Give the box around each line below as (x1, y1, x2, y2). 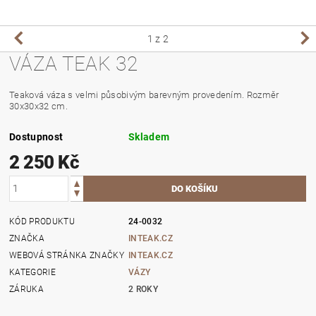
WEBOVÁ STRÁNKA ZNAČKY (9, 250, 124, 260)
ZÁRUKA (9, 284, 44, 294)
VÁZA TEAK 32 (9, 51, 138, 75)
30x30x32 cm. (9, 100, 68, 111)
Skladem (128, 130, 170, 142)
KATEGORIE (9, 267, 56, 277)
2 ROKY (128, 284, 159, 294)
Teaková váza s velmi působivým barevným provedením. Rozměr (9, 89, 279, 100)
